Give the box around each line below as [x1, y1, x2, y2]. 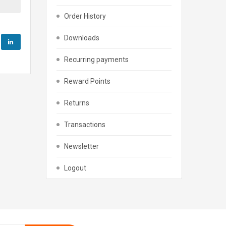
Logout [64, 164, 86, 172]
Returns [64, 99, 89, 107]
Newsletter [64, 142, 99, 150]
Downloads [64, 34, 99, 42]
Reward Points [64, 77, 110, 85]
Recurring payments [64, 55, 129, 64]
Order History [64, 12, 106, 20]
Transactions [64, 121, 105, 129]
